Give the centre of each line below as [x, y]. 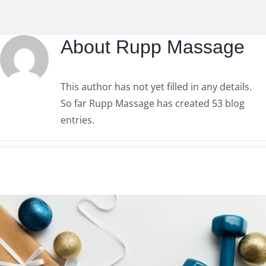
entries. [77, 120]
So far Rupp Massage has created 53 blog [153, 104]
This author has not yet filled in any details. [156, 87]
